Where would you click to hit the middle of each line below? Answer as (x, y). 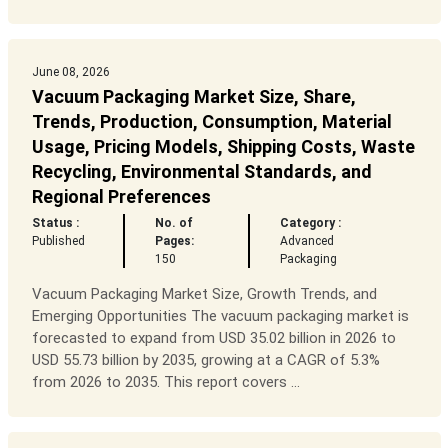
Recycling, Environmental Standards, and (201, 172)
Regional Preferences (121, 197)
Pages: (175, 241)
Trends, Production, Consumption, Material (211, 122)
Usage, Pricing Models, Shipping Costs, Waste (223, 147)
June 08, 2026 (70, 72)
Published (58, 241)
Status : (55, 223)
